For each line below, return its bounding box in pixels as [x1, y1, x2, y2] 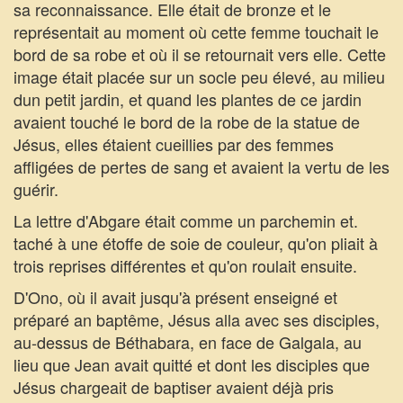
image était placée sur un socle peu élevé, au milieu [13, 65, 385, 88]
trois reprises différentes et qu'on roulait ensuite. [13, 254, 357, 277]
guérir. [13, 177, 58, 201]
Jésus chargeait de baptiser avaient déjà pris [13, 375, 334, 399]
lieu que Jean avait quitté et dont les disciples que [13, 353, 370, 376]
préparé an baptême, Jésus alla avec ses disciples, [13, 308, 380, 331]
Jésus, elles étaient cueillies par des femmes [13, 132, 334, 156]
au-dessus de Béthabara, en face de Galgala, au [13, 330, 362, 354]
